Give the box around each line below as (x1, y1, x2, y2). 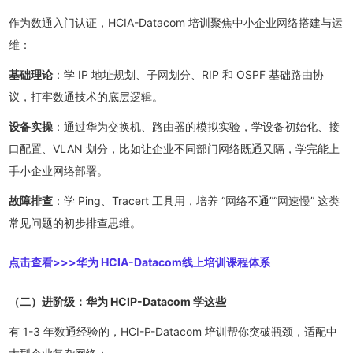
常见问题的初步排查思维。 (9, 215, 142, 229)
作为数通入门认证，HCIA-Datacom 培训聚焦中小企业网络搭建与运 (9, 15, 344, 29)
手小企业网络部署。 (9, 163, 109, 177)
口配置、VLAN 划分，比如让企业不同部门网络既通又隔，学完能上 (9, 141, 340, 155)
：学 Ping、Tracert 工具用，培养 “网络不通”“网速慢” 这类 (53, 193, 340, 207)
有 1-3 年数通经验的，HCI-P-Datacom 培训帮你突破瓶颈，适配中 (9, 324, 338, 338)
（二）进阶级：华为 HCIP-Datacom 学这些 (9, 294, 227, 308)
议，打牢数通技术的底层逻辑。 (9, 89, 164, 103)
